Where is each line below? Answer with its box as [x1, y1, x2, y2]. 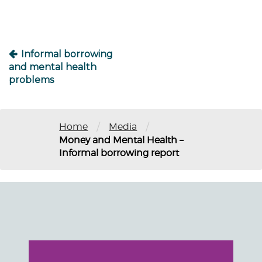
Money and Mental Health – [59, 135, 184, 146]
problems [9, 74, 54, 85]
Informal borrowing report [59, 147, 180, 158]
